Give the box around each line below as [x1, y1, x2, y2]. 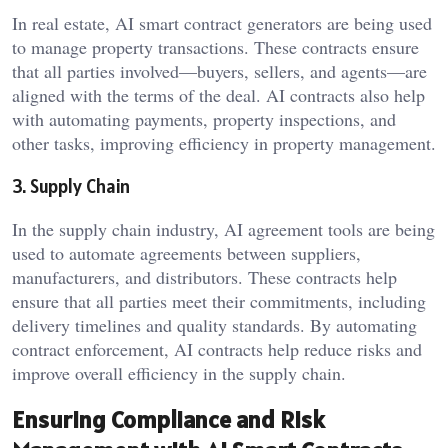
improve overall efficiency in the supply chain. [12, 360, 346, 385]
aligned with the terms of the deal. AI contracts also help [12, 83, 425, 108]
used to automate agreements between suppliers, [12, 240, 361, 265]
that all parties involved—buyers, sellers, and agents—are [12, 59, 427, 84]
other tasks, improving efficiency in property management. [12, 131, 436, 156]
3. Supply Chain [12, 173, 130, 198]
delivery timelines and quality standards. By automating [12, 312, 417, 337]
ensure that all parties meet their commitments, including [12, 288, 426, 313]
